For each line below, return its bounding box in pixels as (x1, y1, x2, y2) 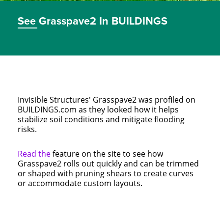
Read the (17, 148, 53, 159)
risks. (17, 124, 37, 134)
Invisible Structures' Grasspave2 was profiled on (17, 94, 195, 105)
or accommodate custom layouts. (17, 178, 142, 188)
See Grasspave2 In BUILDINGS (17, 13, 167, 28)
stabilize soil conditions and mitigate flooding (17, 114, 185, 124)
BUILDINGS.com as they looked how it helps (17, 104, 179, 114)
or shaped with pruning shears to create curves (17, 168, 193, 178)
